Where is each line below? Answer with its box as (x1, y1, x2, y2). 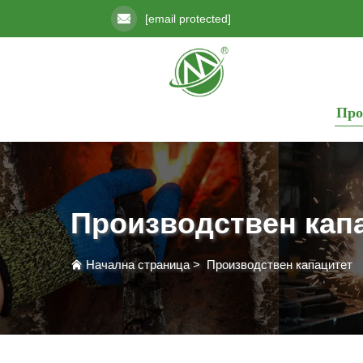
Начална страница (86, 258, 190, 271)
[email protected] (144, 12, 231, 25)
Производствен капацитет (207, 258, 352, 271)
